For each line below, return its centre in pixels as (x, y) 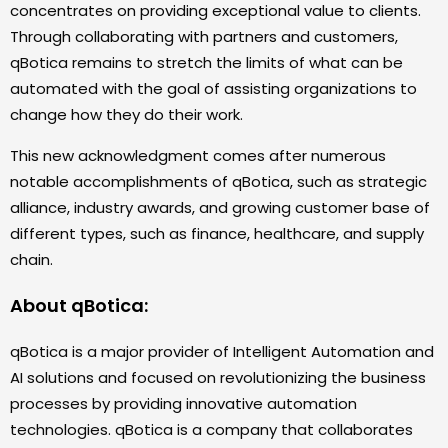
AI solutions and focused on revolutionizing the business (218, 377)
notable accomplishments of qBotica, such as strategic (218, 181)
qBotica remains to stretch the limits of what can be (206, 62)
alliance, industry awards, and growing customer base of (220, 207)
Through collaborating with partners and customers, (204, 36)
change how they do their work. (126, 114)
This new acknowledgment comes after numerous (198, 155)
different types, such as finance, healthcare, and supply (217, 233)
